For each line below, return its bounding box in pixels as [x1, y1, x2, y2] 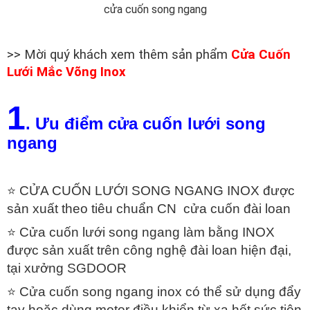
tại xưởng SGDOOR [7, 261, 127, 276]
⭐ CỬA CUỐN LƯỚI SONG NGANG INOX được [7, 183, 295, 199]
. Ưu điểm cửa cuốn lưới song [26, 114, 266, 134]
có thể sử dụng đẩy [182, 284, 301, 300]
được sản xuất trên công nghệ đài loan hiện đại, [7, 243, 291, 258]
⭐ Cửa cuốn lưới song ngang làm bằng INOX [7, 225, 275, 240]
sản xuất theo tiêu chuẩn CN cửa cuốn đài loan [7, 201, 291, 217]
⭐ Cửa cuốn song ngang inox [7, 284, 182, 300]
